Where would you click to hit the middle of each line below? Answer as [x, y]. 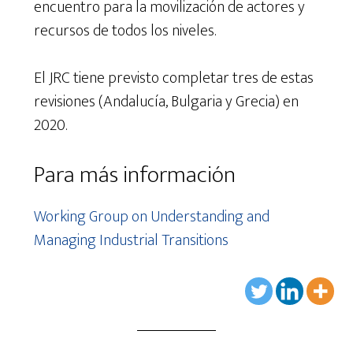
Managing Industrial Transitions [132, 240]
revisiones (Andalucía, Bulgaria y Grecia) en [166, 101]
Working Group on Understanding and [151, 216]
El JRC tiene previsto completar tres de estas [173, 78]
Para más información [134, 175]
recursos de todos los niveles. [124, 30]
